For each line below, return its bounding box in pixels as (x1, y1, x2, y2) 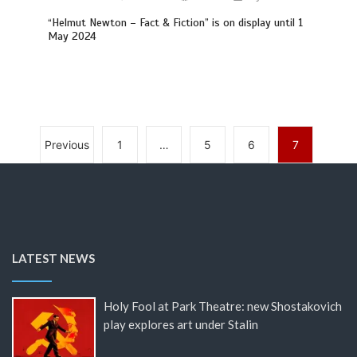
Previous (45, 137, 89, 151)
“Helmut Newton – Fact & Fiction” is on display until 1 (48, 15, 304, 29)
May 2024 (48, 29, 97, 43)
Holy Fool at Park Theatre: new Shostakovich (103, 298, 342, 313)
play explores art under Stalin (103, 316, 258, 331)
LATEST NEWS (12, 250, 95, 265)
